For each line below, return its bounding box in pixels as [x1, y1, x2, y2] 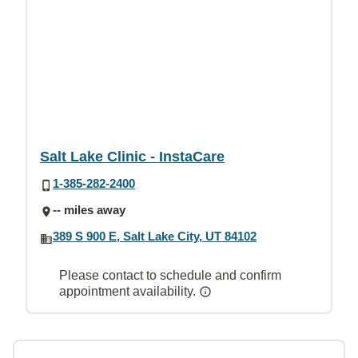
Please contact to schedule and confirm [59, 268, 281, 283]
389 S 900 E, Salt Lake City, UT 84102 [53, 229, 257, 243]
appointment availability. [59, 284, 199, 299]
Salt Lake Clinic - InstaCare [40, 148, 225, 165]
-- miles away [53, 202, 125, 217]
